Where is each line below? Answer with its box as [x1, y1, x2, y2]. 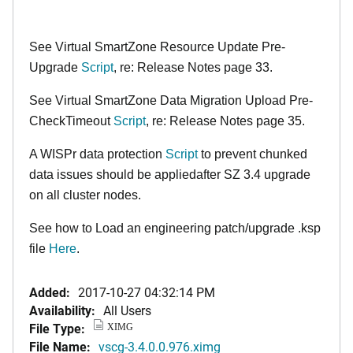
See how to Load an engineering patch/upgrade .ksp [29, 221, 321, 235]
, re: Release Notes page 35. [146, 114, 305, 128]
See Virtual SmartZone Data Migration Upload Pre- [29, 94, 313, 107]
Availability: [29, 302, 95, 318]
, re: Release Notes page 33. [113, 61, 273, 74]
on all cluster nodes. [29, 188, 144, 202]
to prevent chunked [198, 147, 307, 161]
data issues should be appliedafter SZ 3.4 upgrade [29, 168, 310, 181]
